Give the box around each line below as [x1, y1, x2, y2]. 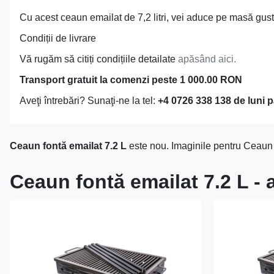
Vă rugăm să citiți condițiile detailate [20, 53, 178, 64]
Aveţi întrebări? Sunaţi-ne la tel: [20, 95, 158, 106]
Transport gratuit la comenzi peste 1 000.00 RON [20, 74, 242, 85]
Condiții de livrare [20, 32, 96, 43]
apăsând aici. [178, 53, 236, 64]
